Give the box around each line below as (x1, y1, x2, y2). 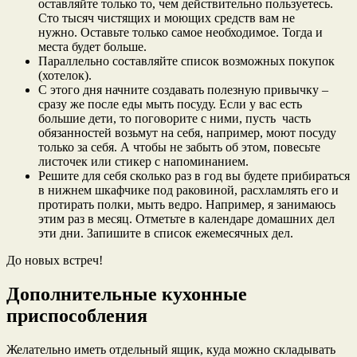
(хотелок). (38, 69, 92, 82)
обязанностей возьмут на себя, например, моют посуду (38, 126, 336, 139)
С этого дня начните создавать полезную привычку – (38, 83, 328, 96)
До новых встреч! (6, 253, 103, 267)
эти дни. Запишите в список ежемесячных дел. (38, 226, 293, 240)
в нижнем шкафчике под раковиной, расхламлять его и (38, 183, 339, 197)
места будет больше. (38, 40, 147, 53)
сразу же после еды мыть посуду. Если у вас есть (38, 97, 302, 111)
